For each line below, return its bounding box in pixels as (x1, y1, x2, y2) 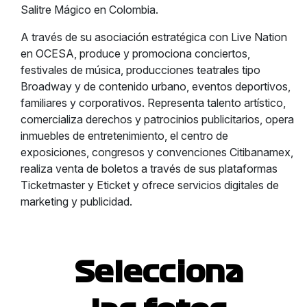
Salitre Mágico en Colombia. (21, 3, 158, 16)
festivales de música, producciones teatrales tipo (21, 63, 260, 77)
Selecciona (74, 259, 244, 286)
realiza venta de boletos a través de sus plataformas (21, 162, 278, 175)
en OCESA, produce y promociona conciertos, (21, 47, 250, 60)
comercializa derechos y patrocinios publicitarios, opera (21, 112, 294, 126)
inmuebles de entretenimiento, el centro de (21, 129, 228, 143)
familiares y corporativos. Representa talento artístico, (21, 96, 286, 110)
